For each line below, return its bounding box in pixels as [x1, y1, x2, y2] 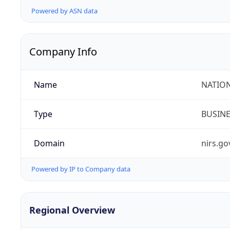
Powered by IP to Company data [31, 164, 130, 174]
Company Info [29, 45, 97, 59]
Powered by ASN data [31, 6, 98, 16]
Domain [33, 138, 65, 149]
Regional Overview [29, 203, 115, 216]
